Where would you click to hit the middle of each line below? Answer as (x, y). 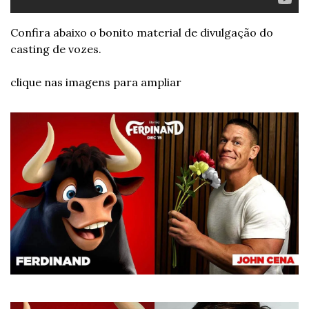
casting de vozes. (56, 49)
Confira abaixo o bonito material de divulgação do (142, 33)
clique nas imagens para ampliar (96, 82)
